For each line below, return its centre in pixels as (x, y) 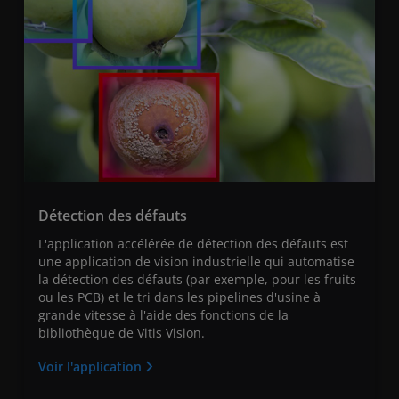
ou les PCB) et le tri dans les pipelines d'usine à (179, 297)
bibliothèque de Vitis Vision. (122, 333)
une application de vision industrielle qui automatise (196, 262)
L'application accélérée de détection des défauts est (193, 244)
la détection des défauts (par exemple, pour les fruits (197, 280)
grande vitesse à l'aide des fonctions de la (163, 315)
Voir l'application (92, 367)
